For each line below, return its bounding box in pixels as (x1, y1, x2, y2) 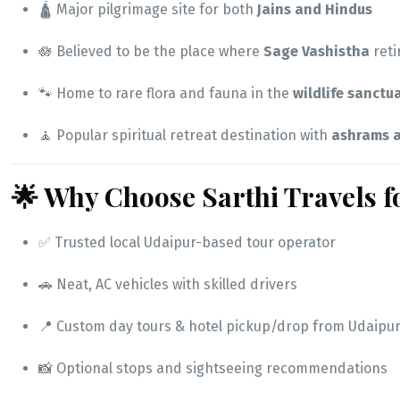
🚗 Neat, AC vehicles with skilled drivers (38, 276, 298, 294)
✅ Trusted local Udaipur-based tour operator (38, 234, 337, 252)
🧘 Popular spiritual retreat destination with (38, 127, 332, 145)
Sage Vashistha (263, 43, 371, 61)
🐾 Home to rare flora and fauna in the (38, 85, 294, 103)
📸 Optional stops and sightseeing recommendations (38, 360, 388, 378)
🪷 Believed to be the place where (38, 43, 264, 61)
